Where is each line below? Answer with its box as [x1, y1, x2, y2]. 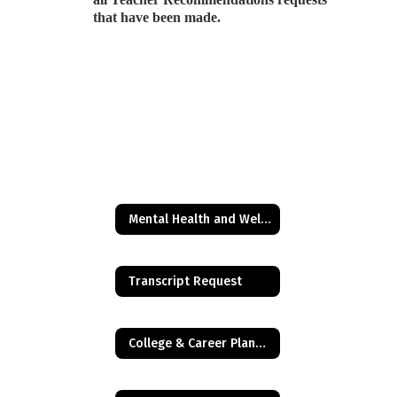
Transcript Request [128, 273, 242, 289]
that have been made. [93, 10, 221, 25]
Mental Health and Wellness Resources [261, 211, 271, 227]
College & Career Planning [255, 335, 266, 351]
